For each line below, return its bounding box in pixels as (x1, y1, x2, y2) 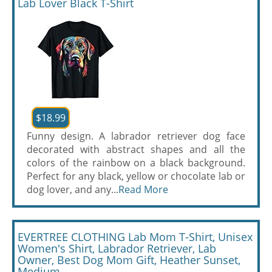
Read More (118, 183, 168, 196)
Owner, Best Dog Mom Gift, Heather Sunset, (18, 253, 240, 267)
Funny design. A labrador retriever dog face (27, 129, 245, 143)
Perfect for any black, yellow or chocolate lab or (27, 169, 245, 183)
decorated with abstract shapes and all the (27, 143, 245, 156)
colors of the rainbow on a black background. (27, 156, 245, 169)
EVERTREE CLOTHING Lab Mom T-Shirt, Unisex (18, 229, 253, 244)
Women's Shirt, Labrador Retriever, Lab (18, 241, 216, 256)
